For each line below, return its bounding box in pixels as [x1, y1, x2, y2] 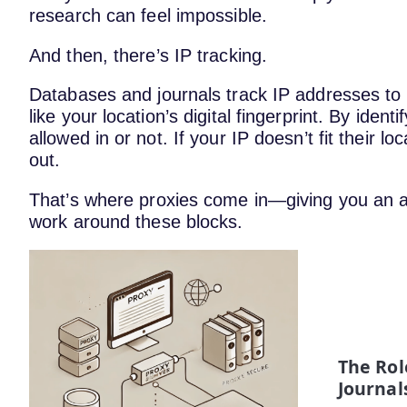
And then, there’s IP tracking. [29, 45, 267, 65]
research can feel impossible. [29, 5, 267, 26]
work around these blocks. [29, 211, 243, 232]
